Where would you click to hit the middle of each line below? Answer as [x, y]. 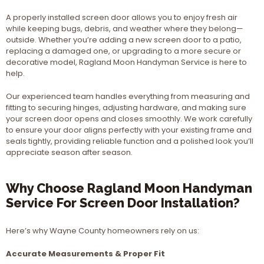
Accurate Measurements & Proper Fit [85, 254]
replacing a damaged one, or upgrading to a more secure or [123, 51]
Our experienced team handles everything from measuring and [128, 96]
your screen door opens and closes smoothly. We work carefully [129, 119]
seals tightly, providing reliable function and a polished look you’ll [130, 141]
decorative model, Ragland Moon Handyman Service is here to [126, 62]
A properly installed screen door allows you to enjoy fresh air [122, 17]
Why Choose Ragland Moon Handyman [129, 188]
